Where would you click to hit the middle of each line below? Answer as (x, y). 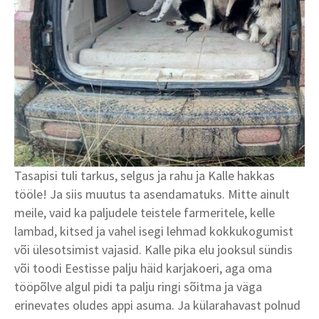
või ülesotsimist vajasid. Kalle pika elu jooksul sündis (153, 249)
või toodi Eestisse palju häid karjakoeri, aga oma (143, 268)
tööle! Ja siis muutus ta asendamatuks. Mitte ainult (152, 194)
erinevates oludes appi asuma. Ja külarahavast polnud (157, 305)
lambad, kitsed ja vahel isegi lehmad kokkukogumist (154, 231)
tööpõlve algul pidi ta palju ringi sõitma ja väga (138, 286)
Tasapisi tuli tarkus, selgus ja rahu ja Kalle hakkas (145, 175)
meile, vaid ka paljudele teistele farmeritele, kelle (145, 212)
